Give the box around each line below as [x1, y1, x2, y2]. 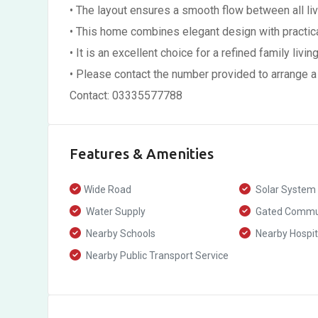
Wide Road [84, 184, 131, 195]
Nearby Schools [84, 228, 155, 239]
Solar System [253, 184, 316, 195]
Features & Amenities [70, 146, 214, 162]
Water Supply [84, 206, 146, 217]
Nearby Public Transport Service [84, 250, 229, 261]
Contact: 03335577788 [70, 89, 182, 102]
